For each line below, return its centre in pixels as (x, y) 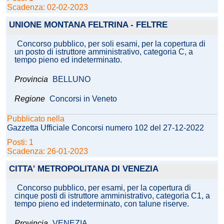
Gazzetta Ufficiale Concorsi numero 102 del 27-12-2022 (105, 128)
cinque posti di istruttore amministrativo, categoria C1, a (112, 196)
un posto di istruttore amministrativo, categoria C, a (104, 52)
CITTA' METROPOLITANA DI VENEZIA (84, 169)
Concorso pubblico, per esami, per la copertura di (104, 188)
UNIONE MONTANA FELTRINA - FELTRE (88, 25)
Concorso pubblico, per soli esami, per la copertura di (111, 44)
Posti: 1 (21, 142)
